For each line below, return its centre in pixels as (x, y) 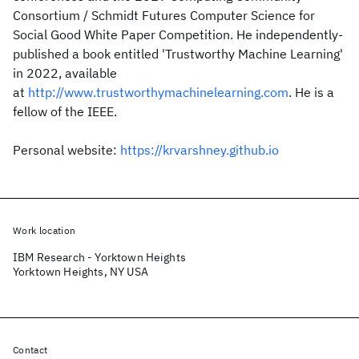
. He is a (311, 92)
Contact (30, 350)
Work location (44, 230)
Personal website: (67, 150)
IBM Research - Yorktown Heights (99, 257)
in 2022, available (65, 73)
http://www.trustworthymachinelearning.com (158, 92)
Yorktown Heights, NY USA (81, 272)
